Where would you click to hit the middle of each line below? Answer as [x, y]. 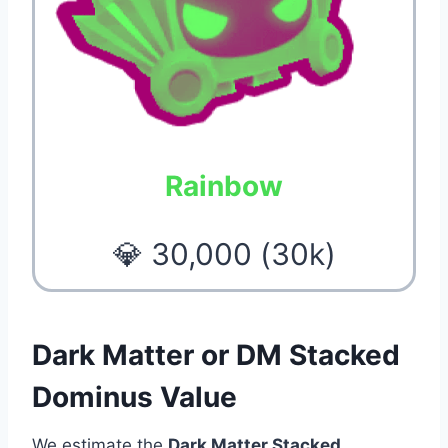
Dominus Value [134, 396]
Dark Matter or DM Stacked [216, 354]
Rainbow [224, 185]
